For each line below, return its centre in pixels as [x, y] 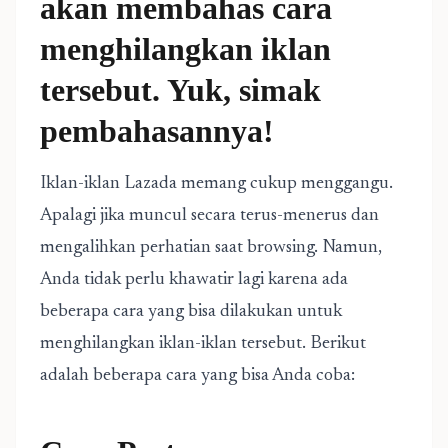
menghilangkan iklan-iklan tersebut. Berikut [203, 344]
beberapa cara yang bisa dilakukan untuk [191, 312]
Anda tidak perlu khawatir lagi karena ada [194, 280]
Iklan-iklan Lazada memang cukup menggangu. [216, 184]
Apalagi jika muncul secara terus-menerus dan [209, 216]
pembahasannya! [157, 131]
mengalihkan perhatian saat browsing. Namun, [211, 248]
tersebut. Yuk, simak [180, 90]
